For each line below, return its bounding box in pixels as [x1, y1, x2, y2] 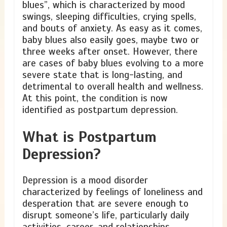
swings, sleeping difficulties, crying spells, [22, 10, 196, 23]
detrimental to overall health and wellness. [22, 80, 203, 93]
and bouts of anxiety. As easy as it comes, [22, 22, 202, 34]
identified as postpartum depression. [22, 103, 178, 116]
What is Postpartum [22, 127, 157, 146]
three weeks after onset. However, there [22, 45, 198, 58]
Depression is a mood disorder [22, 174, 148, 186]
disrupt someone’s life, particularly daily [22, 209, 189, 221]
